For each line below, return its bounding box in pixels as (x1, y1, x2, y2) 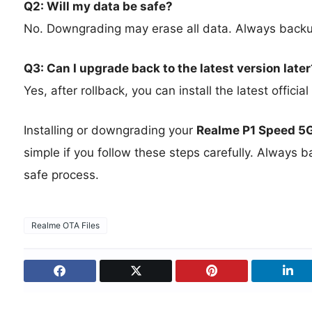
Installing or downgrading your (23, 123, 196, 137)
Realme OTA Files (31, 219, 100, 231)
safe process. (23, 167, 99, 182)
